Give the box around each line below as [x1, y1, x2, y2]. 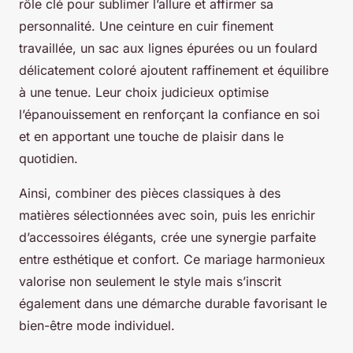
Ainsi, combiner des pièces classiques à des [19, 185, 281, 202]
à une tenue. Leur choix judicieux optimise [19, 84, 269, 101]
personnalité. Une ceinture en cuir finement [19, 18, 273, 35]
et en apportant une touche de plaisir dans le [19, 128, 284, 145]
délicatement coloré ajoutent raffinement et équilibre [19, 62, 329, 79]
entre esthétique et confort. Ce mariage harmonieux [19, 251, 325, 268]
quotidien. [19, 150, 78, 167]
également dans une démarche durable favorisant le [19, 295, 327, 312]
